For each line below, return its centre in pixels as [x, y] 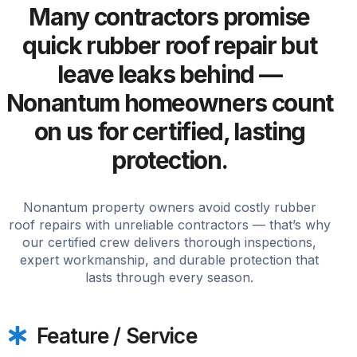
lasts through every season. [170, 277]
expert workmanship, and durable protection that [170, 259]
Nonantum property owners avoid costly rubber [169, 207]
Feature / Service [117, 335]
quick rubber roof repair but [170, 45]
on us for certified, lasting [169, 131]
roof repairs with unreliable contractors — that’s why [169, 224]
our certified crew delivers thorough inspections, [170, 242]
